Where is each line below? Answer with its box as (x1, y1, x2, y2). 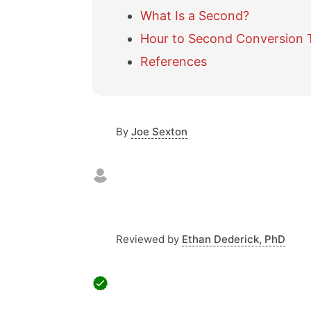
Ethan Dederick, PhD (182, 233, 285, 246)
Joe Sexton (131, 125, 187, 138)
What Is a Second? (140, 8, 249, 23)
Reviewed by (116, 233, 179, 246)
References (140, 54, 207, 69)
